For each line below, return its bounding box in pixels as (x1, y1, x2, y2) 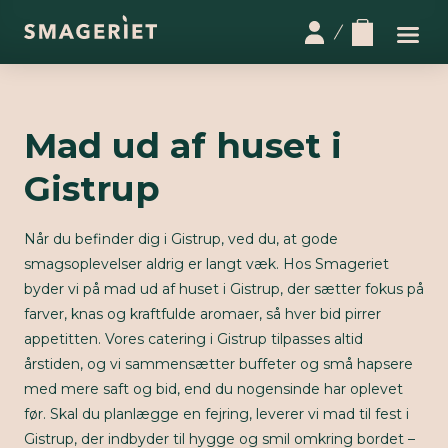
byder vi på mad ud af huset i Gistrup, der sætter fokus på (24, 280, 424, 298)
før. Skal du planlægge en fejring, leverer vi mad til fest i (24, 405, 409, 423)
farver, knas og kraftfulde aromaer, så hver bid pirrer (24, 305, 381, 323)
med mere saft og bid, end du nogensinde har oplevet (24, 380, 403, 398)
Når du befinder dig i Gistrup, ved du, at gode (24, 230, 338, 248)
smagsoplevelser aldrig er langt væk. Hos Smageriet (24, 255, 389, 273)
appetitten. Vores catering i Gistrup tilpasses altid (24, 330, 363, 348)
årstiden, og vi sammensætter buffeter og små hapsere (24, 355, 413, 373)
